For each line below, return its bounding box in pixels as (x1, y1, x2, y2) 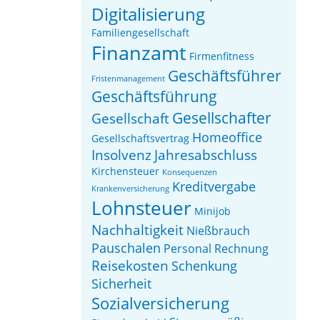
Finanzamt (91, 39, 187, 66)
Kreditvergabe (172, 177, 256, 195)
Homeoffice (192, 128, 263, 146)
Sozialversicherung (91, 291, 230, 314)
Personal (164, 240, 212, 256)
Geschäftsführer (168, 65, 282, 86)
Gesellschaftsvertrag (91, 131, 190, 145)
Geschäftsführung (91, 85, 218, 106)
